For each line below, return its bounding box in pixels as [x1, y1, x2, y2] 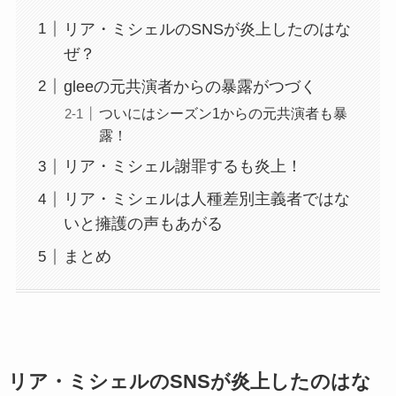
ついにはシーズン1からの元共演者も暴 [98, 104, 347, 121]
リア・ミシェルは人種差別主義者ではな [63, 190, 350, 209]
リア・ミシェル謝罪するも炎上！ [63, 157, 302, 176]
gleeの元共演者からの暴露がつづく [63, 77, 316, 95]
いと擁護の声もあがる [63, 215, 223, 233]
